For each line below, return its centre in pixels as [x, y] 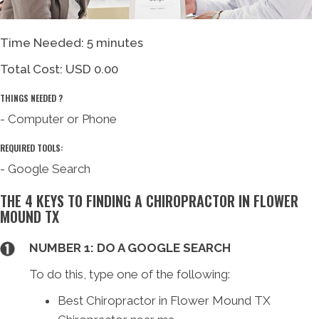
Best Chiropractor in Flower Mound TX [164, 300]
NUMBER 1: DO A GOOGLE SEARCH [130, 247]
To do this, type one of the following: [130, 274]
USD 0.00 [92, 69]
